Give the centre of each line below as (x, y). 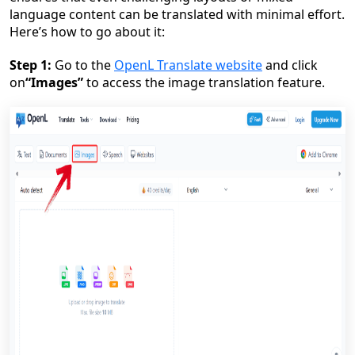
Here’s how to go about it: (87, 32)
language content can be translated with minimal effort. (177, 14)
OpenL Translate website (188, 65)
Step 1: (31, 65)
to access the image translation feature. (204, 82)
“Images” (54, 82)
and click (290, 65)
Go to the (83, 65)
